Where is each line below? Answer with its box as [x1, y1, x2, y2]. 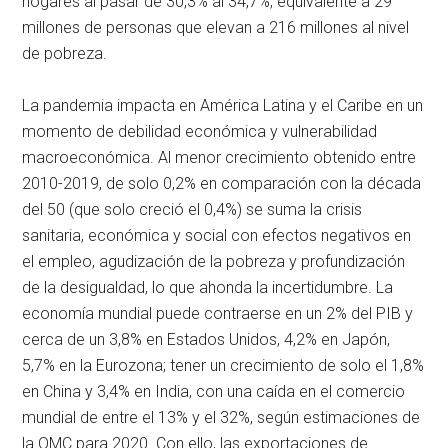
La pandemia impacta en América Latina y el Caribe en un [22, 96, 424, 116]
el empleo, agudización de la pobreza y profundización [22, 252, 406, 272]
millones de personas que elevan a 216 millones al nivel [22, 18, 410, 38]
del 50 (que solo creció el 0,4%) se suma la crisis [22, 200, 363, 220]
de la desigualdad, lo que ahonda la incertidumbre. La [22, 278, 394, 298]
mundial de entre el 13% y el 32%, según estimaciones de [22, 408, 421, 428]
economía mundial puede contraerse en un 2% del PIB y [22, 304, 414, 324]
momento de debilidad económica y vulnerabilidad [22, 122, 378, 142]
